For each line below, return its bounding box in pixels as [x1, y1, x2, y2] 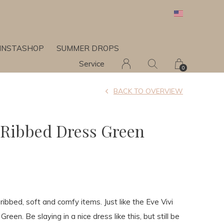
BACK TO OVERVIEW [113, 86, 183, 95]
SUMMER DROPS [56, 43, 119, 53]
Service [79, 59, 104, 68]
